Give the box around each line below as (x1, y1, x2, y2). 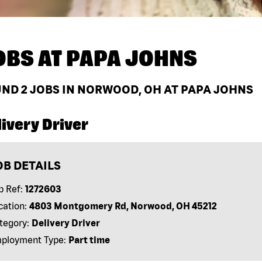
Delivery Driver (31, 218, 100, 229)
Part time (68, 235, 110, 246)
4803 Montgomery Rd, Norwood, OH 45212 (29, 201, 217, 212)
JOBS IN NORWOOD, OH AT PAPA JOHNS (27, 82, 253, 96)
